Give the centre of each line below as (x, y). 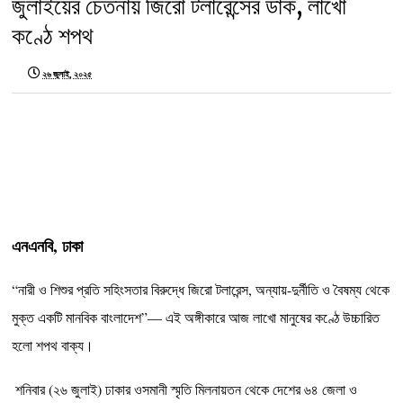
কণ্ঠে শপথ (53, 36)
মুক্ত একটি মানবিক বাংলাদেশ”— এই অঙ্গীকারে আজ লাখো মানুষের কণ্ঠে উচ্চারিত (196, 318)
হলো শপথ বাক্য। (53, 345)
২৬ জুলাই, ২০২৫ (67, 75)
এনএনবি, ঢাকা (48, 246)
